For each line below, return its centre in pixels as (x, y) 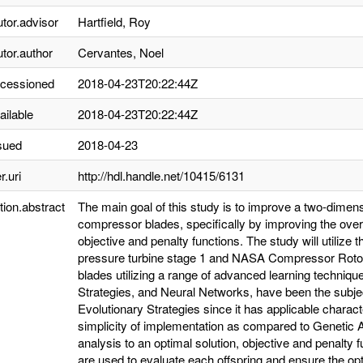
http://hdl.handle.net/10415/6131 (161, 175)
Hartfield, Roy (114, 21)
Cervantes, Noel (121, 52)
